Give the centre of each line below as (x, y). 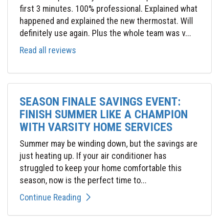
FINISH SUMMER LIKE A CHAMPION (104, 115)
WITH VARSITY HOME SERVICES (96, 127)
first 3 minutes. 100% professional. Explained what (109, 9)
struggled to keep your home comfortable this (101, 168)
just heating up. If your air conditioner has (93, 156)
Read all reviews (48, 50)
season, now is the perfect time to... (83, 180)
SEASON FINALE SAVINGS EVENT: (100, 102)
